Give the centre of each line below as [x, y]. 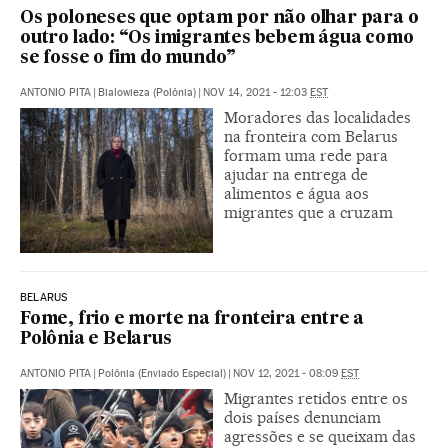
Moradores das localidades [317, 118]
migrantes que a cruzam [308, 213]
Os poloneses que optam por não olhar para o [219, 19]
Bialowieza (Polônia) [147, 93]
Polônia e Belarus [96, 340]
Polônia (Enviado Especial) [162, 374]
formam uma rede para [306, 156]
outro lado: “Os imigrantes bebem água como [217, 39]
